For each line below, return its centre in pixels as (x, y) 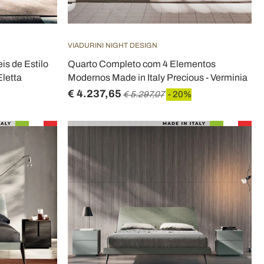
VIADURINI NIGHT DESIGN (113, 45)
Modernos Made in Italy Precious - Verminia (158, 77)
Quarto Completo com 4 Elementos (142, 64)
